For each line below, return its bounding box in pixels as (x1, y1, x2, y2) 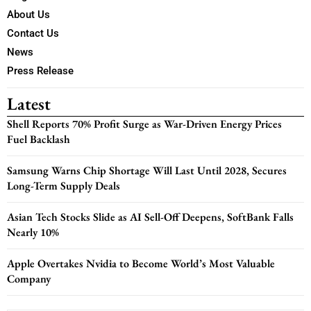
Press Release (7, 65, 74, 78)
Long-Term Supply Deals (7, 178, 120, 194)
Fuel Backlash (7, 132, 70, 147)
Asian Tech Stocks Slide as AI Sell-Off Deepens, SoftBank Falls (7, 210, 294, 225)
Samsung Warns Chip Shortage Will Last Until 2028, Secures (7, 163, 287, 178)
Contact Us (7, 27, 59, 40)
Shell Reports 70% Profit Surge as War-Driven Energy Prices (7, 117, 282, 132)
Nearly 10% (7, 225, 59, 240)
